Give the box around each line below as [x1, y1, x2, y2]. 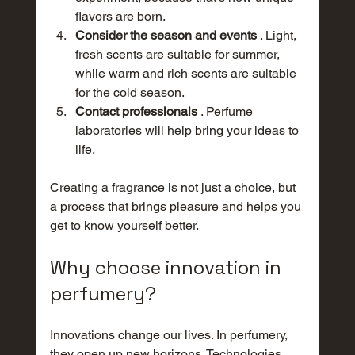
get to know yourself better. [49, 218, 199, 234]
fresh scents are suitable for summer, [74, 47, 283, 63]
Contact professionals [74, 104, 197, 120]
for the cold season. [74, 85, 185, 101]
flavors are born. [74, 9, 166, 25]
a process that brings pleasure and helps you [49, 199, 304, 215]
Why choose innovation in [49, 255, 286, 281]
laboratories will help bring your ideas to [74, 123, 302, 139]
